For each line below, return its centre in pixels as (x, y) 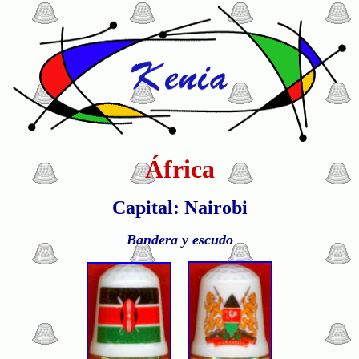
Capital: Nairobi (179, 208)
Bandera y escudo (179, 240)
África (179, 169)
